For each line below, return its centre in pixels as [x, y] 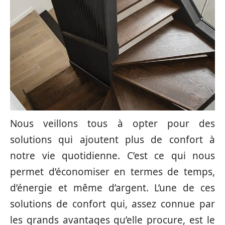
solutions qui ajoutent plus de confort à [113, 140]
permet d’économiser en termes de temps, [113, 172]
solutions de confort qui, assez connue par [113, 204]
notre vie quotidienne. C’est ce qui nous [113, 156]
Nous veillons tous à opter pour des [113, 124]
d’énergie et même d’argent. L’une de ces [113, 188]
